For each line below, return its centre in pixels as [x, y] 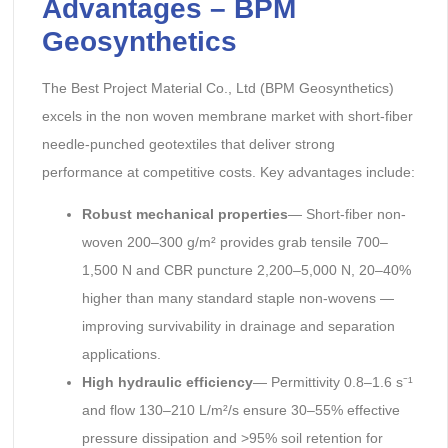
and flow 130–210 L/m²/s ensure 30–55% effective [240, 409]
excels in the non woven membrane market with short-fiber [227, 115]
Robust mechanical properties [184, 213]
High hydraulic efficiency [167, 381]
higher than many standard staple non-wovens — [237, 297]
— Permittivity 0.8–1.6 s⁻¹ [332, 381]
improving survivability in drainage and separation [238, 325]
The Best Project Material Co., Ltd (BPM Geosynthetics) [217, 87]
